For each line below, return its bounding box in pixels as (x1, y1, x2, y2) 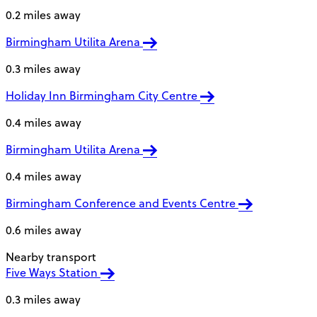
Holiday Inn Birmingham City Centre (6, 88, 200, 104)
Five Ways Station (6, 265, 100, 281)
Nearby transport (6, 249, 96, 265)
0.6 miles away (6, 222, 81, 238)
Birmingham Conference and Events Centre (6, 195, 238, 212)
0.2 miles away (6, 7, 81, 23)
